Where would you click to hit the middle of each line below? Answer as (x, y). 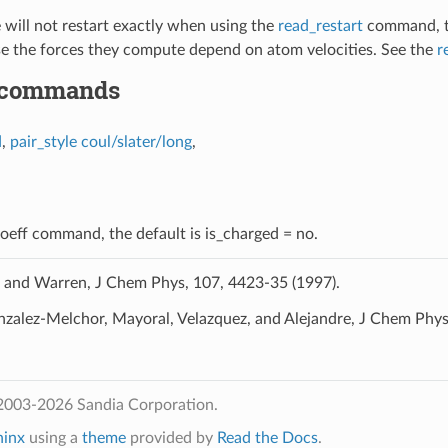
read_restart (320, 25)
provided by (171, 437)
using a (53, 437)
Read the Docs (267, 437)
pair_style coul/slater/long (100, 141)
